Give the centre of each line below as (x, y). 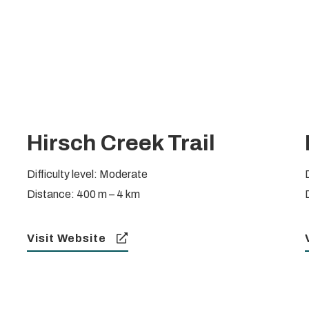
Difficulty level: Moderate (87, 175)
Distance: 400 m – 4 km (83, 195)
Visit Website (66, 239)
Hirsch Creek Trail (121, 143)
